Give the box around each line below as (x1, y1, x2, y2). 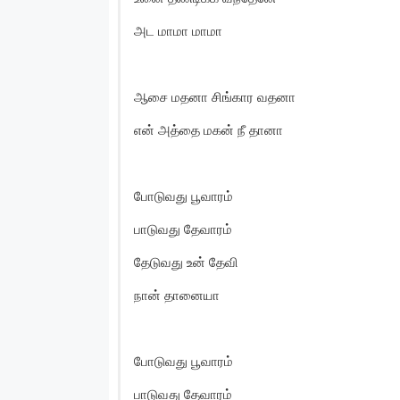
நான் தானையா (134, 286, 220, 304)
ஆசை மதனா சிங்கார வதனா (134, 87, 296, 105)
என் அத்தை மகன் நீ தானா (134, 121, 283, 138)
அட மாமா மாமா (134, 21, 222, 39)
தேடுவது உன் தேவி (134, 253, 238, 271)
